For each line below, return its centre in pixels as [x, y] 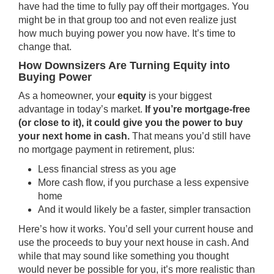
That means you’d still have [191, 136]
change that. [45, 47]
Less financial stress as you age [107, 169]
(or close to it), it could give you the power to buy [131, 123]
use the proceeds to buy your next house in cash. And [134, 243]
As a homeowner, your [68, 96]
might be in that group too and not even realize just [127, 20]
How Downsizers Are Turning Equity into [124, 66]
